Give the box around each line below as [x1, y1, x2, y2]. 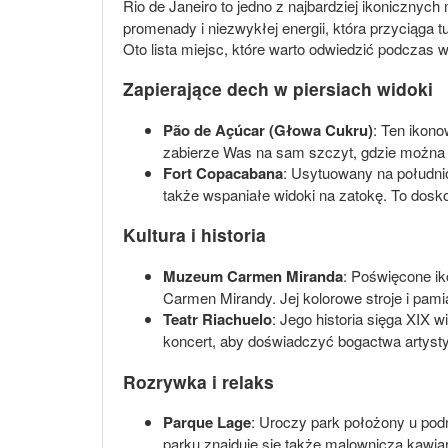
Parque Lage [163, 411, 251, 434]
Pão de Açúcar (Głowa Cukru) [163, 118, 373, 141]
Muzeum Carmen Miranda [163, 264, 343, 287]
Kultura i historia [123, 222, 266, 248]
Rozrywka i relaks [123, 368, 274, 394]
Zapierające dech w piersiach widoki [123, 76, 433, 102]
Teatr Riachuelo [163, 307, 272, 330]
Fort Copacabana [163, 161, 283, 184]
